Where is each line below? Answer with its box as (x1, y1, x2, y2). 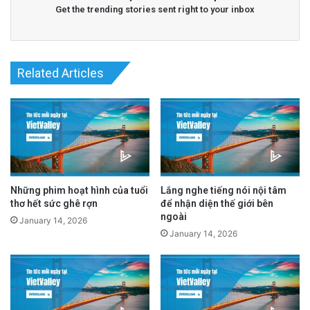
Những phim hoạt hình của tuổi (10, 184, 148, 196)
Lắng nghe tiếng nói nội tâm (161, 184, 286, 196)
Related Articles (17, 66, 104, 81)
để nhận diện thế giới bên (161, 197, 273, 209)
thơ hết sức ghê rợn (10, 197, 98, 209)
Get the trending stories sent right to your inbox (55, 4, 255, 15)
